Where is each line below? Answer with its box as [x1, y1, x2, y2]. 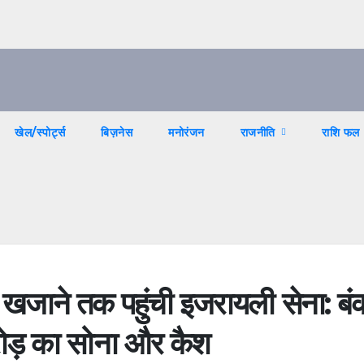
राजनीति [240, 125, 279, 141]
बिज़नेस [101, 125, 132, 141]
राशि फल [322, 125, 360, 141]
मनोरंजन [168, 125, 205, 141]
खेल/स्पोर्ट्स [15, 125, 65, 141]
